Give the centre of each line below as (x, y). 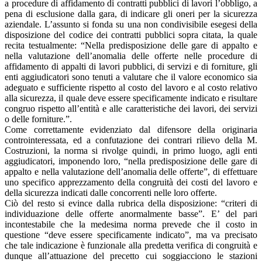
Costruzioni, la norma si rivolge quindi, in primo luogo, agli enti (131, 150)
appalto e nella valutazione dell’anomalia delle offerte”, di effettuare (131, 171)
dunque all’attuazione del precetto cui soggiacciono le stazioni (131, 256)
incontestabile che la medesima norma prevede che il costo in (131, 224)
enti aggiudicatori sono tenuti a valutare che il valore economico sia (131, 77)
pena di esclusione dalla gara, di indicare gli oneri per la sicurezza (131, 13)
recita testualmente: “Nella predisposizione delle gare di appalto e (131, 45)
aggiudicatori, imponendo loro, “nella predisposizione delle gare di (131, 161)
